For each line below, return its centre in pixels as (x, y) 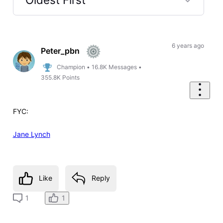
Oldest (42, 34)
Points (71, 78)
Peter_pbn (60, 51)
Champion (71, 67)
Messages (123, 67)
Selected (48, 20)
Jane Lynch (31, 134)
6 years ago (188, 45)
